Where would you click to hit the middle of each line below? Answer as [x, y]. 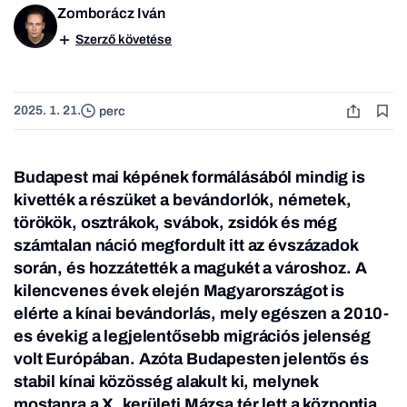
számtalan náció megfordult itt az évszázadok [186, 246]
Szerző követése [124, 40]
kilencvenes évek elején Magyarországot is [179, 291]
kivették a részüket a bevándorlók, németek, [183, 200]
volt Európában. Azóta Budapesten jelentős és [191, 359]
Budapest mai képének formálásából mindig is [189, 178]
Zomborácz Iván [111, 14]
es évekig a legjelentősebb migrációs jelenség [192, 337]
